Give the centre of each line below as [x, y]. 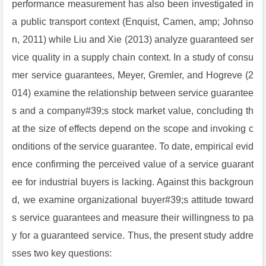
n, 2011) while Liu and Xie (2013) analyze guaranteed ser [133, 39]
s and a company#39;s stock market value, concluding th [133, 111]
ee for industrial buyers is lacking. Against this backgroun [133, 182]
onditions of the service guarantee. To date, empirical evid [133, 146]
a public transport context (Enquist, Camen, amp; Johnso [133, 22]
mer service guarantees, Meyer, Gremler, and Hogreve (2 [133, 75]
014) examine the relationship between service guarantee [133, 93]
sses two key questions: [62, 253]
